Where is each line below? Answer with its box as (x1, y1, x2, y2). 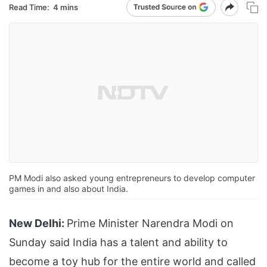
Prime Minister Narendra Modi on (67, 217, 234, 230)
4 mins (53, 2, 78, 12)
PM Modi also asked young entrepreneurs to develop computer (9, 173, 255, 184)
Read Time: (9, 2, 49, 12)
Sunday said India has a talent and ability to (9, 236, 228, 249)
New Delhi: (9, 217, 64, 230)
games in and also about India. (9, 184, 128, 194)
